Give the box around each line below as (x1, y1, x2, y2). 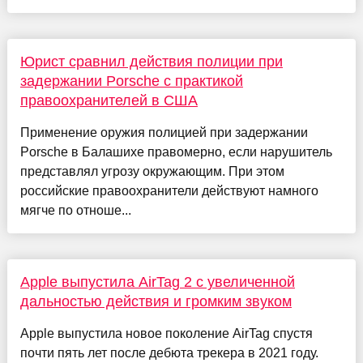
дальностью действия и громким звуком (19, 293, 292, 310)
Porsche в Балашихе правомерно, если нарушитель (19, 144, 332, 159)
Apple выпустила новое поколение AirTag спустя (19, 326, 313, 340)
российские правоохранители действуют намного (19, 183, 318, 198)
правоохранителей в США (19, 92, 198, 109)
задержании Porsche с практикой (19, 72, 243, 89)
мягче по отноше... (19, 203, 131, 217)
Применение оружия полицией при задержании (19, 125, 308, 139)
